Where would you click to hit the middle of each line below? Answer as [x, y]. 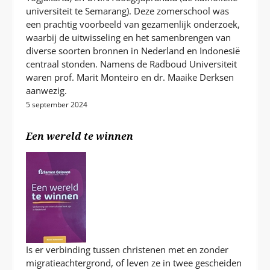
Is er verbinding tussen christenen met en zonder [127, 250]
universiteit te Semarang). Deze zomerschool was [128, 11]
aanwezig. [47, 91]
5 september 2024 [57, 105]
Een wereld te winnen [80, 136]
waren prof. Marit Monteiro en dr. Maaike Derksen [130, 77]
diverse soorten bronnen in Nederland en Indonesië [133, 51]
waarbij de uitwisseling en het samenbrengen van [129, 38]
